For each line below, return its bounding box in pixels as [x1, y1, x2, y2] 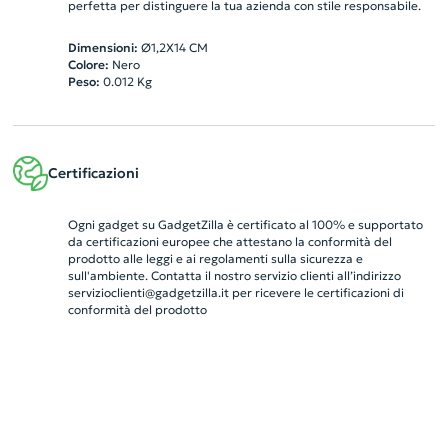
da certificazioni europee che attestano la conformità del [67, 234, 392, 250]
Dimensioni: [67, 40, 138, 56]
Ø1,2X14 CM [140, 40, 208, 56]
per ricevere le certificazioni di [228, 285, 404, 301]
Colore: [67, 57, 109, 73]
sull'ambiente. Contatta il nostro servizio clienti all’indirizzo [67, 268, 401, 284]
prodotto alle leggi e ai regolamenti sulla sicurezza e [67, 251, 363, 267]
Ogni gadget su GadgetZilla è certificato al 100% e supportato [67, 217, 423, 233]
